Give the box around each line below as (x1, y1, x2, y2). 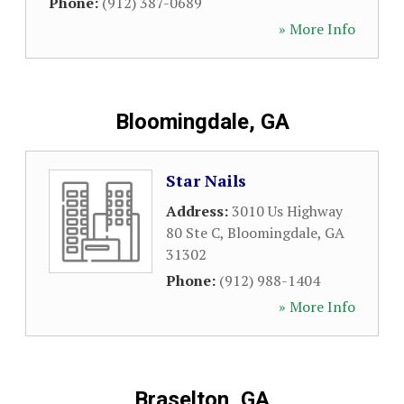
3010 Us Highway (232, 201, 343, 221)
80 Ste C (166, 223, 220, 243)
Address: (166, 201, 232, 221)
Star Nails (166, 170, 246, 191)
